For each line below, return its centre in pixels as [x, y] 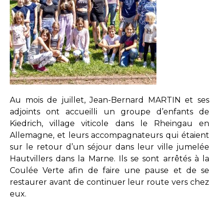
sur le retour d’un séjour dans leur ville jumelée [109, 147]
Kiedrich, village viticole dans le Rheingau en [109, 123]
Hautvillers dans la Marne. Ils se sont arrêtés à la [109, 159]
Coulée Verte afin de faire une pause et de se [109, 170]
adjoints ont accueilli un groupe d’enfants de [109, 112]
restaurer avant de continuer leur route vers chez [109, 182]
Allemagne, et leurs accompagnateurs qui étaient [109, 135]
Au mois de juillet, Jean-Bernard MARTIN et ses [109, 100]
